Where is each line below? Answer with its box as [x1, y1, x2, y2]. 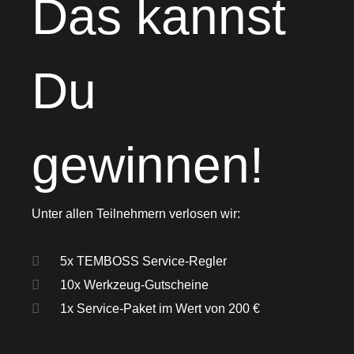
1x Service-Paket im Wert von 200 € [67, 301, 260, 315]
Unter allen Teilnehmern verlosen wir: [32, 206, 240, 220]
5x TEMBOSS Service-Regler [67, 254, 227, 268]
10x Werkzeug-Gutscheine [67, 277, 209, 292]
